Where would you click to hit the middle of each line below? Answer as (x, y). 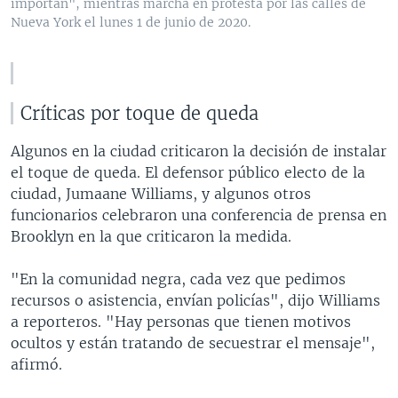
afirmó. (36, 365)
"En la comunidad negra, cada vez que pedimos (178, 279)
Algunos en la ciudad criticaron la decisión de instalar (199, 151)
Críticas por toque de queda (139, 114)
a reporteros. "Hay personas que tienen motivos (181, 322)
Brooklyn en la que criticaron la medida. (151, 237)
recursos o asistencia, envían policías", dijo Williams (195, 301)
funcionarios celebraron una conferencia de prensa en (199, 215)
